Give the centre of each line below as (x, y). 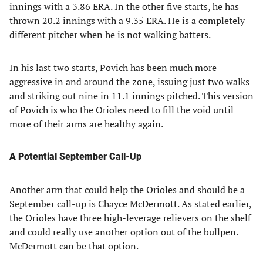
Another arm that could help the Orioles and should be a (127, 190)
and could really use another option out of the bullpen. (124, 232)
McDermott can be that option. (74, 246)
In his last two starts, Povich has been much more (113, 68)
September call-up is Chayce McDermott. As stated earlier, (130, 204)
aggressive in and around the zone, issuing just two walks (129, 82)
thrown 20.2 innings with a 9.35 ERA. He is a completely (127, 21)
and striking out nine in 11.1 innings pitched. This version (131, 96)
